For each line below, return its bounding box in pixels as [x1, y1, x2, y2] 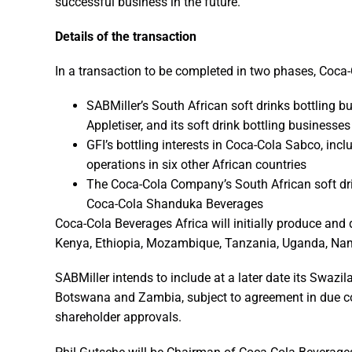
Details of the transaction [55, 28, 196, 44]
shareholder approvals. [55, 310, 181, 325]
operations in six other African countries [86, 157, 306, 173]
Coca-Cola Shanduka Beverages [86, 196, 263, 212]
